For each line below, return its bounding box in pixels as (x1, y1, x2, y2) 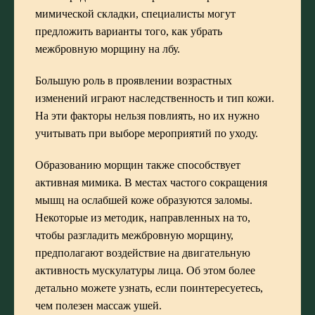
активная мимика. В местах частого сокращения (35, 176, 267, 188)
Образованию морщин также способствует (35, 158, 240, 171)
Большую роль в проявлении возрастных (35, 74, 232, 86)
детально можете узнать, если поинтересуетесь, (35, 281, 263, 294)
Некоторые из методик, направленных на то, (35, 211, 250, 224)
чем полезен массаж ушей (35, 299, 159, 311)
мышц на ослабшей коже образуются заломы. (35, 193, 252, 206)
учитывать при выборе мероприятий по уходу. (35, 127, 261, 139)
